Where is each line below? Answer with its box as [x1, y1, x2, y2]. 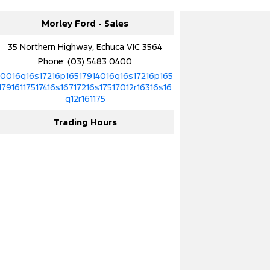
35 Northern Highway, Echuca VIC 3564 [8, 40, 163, 52]
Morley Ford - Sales [42, 17, 129, 29]
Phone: [38, 55, 68, 67]
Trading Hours [53, 116, 117, 128]
